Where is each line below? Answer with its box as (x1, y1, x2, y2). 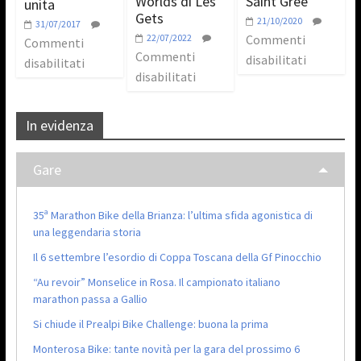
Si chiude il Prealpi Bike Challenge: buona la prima (32, 316, 268, 331)
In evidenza (25, 115, 93, 135)
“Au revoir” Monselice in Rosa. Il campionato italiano (32, 274, 280, 289)
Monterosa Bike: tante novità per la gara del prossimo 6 (32, 341, 300, 356)
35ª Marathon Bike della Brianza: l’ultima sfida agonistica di (32, 207, 313, 222)
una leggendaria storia (32, 224, 141, 239)
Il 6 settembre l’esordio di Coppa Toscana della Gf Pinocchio (32, 249, 322, 264)
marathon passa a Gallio (32, 291, 147, 306)
